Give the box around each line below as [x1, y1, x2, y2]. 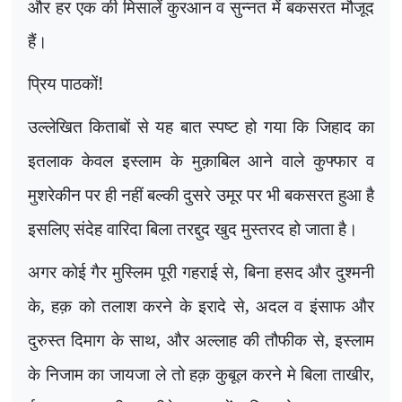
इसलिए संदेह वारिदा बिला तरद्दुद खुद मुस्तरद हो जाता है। [28, 215, 358, 240]
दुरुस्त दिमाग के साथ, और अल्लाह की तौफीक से [28, 327, 325, 352]
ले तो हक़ [150, 361, 216, 386]
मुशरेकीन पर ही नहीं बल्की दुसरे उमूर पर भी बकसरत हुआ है [28, 181, 374, 206]
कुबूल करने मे [215, 361, 296, 386]
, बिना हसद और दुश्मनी [234, 258, 375, 284]
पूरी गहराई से [157, 258, 235, 284]
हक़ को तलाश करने [45, 293, 179, 318]
